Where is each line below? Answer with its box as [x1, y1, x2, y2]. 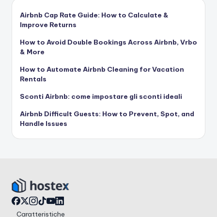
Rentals [20, 75, 46, 84]
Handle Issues [20, 119, 67, 128]
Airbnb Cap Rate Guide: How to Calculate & [20, 11, 169, 20]
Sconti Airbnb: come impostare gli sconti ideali [20, 92, 182, 101]
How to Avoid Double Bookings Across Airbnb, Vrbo [20, 38, 197, 47]
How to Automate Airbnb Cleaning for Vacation [20, 65, 184, 74]
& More [20, 47, 45, 57]
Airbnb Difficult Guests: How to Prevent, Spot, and [20, 109, 194, 119]
